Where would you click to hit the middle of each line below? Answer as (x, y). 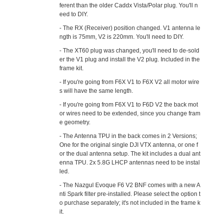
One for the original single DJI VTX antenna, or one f (129, 145)
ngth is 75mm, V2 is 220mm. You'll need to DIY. (122, 37)
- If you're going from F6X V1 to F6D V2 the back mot (129, 105)
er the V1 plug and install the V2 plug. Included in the (130, 59)
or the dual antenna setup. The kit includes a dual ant (130, 154)
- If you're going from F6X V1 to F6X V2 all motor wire (130, 82)
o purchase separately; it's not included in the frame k (130, 203)
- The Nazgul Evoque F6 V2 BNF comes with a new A (130, 185)
